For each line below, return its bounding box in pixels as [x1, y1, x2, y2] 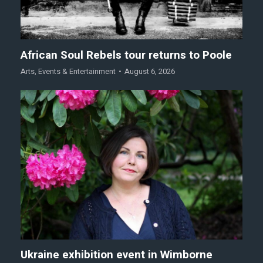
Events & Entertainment [38, 65, 116, 77]
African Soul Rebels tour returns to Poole [21, 46, 232, 63]
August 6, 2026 [124, 65, 175, 77]
